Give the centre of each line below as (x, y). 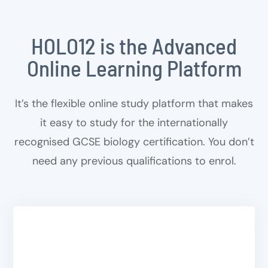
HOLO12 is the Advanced (134, 46)
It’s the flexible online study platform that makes (134, 104)
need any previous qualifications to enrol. (134, 161)
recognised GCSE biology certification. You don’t (134, 142)
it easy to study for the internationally (134, 123)
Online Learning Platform (134, 68)
